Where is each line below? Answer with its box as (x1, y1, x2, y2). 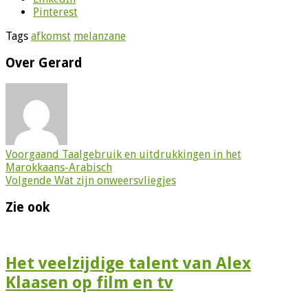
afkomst (31, 30, 71, 43)
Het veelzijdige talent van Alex (5, 254, 251, 274)
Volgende (5, 173, 52, 187)
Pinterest (33, 5, 78, 19)
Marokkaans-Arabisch (5, 160, 112, 174)
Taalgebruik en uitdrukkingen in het (59, 147, 241, 161)
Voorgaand (5, 147, 59, 161)
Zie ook (5, 199, 50, 214)
